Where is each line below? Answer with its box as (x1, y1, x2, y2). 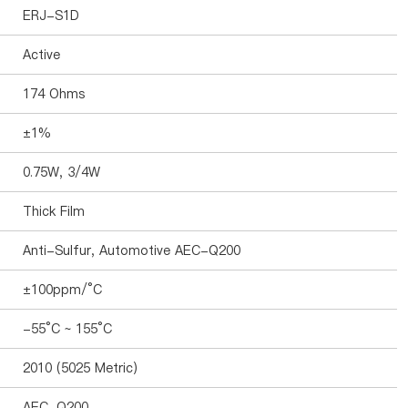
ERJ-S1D (23, 6, 79, 25)
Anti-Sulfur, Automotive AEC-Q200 (23, 241, 240, 260)
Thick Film (23, 202, 85, 220)
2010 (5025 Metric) (23, 359, 138, 377)
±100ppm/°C (23, 280, 102, 299)
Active (23, 46, 60, 64)
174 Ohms (23, 85, 85, 103)
